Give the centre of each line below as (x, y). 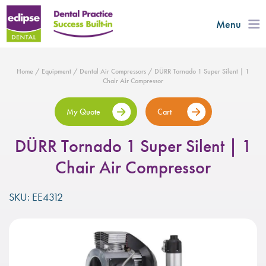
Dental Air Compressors (113, 71)
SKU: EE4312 (36, 197)
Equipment (56, 71)
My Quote (83, 112)
